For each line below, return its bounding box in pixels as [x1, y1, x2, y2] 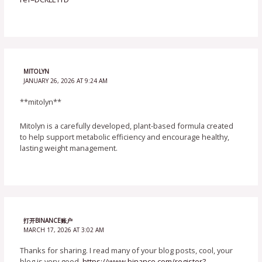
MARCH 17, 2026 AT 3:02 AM [23, 225, 104, 234]
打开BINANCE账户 [23, 216, 73, 225]
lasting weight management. [20, 143, 118, 154]
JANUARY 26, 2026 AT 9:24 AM [23, 77, 108, 85]
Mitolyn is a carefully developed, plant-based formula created [20, 120, 234, 132]
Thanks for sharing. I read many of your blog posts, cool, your [20, 244, 233, 256]
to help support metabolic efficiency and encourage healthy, [20, 132, 230, 143]
